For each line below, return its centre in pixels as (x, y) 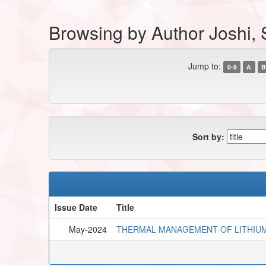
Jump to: (205, 66)
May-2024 (88, 229)
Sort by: (208, 136)
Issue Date (76, 207)
